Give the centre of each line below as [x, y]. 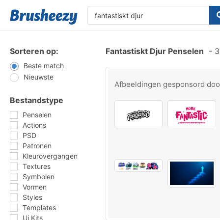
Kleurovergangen [50, 156]
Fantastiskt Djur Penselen [155, 51]
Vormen [35, 187]
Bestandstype [37, 100]
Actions [34, 125]
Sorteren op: [34, 51]
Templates [39, 207]
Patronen [37, 146]
